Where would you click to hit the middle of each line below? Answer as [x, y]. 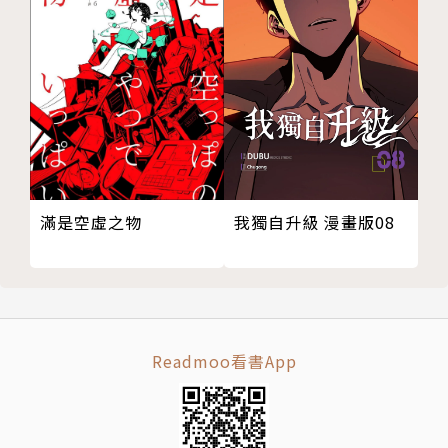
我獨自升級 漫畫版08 [314, 221]
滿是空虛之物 [91, 221]
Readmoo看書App [224, 360]
